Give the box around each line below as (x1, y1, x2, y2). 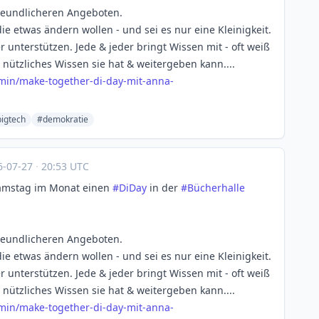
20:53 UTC (38, 159, 89, 173)
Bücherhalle (187, 181, 245, 194)
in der (147, 181, 181, 194)
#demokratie (37, 113, 88, 125)
